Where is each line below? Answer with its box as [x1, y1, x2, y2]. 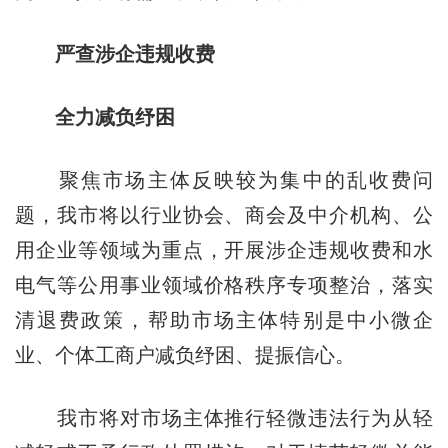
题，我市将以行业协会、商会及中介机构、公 [14, 203, 434, 226]
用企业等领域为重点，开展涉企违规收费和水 [14, 238, 434, 261]
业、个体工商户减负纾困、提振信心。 [14, 343, 355, 366]
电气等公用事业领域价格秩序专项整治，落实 [14, 273, 434, 296]
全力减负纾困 [14, 105, 175, 128]
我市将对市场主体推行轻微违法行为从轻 [14, 406, 434, 429]
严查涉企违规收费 [34, 42, 215, 65]
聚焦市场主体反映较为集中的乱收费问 [14, 168, 434, 191]
